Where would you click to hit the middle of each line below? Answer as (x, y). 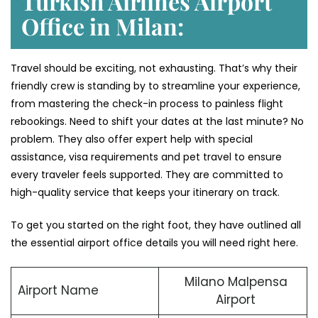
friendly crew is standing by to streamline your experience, (155, 86)
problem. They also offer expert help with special (132, 139)
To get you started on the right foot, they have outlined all (156, 225)
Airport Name (58, 290)
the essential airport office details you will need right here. (154, 242)
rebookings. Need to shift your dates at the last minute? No (157, 121)
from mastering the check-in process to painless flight (147, 103)
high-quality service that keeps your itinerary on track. (147, 192)
